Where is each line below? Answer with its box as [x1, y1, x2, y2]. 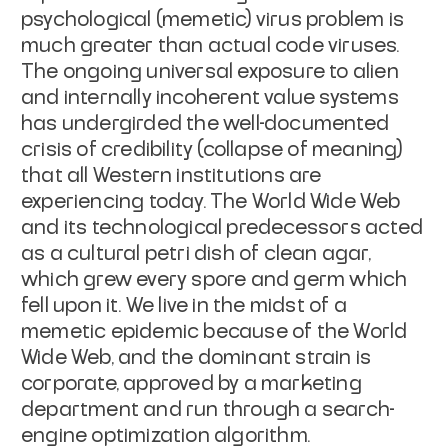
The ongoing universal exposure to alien [21, 61, 399, 82]
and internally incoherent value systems [21, 87, 399, 108]
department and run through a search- [21, 399, 396, 420]
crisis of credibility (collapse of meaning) [21, 139, 403, 160]
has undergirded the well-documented [21, 113, 390, 134]
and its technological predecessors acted [21, 217, 424, 238]
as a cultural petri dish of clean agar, [21, 243, 371, 264]
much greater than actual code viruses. [21, 35, 400, 56]
